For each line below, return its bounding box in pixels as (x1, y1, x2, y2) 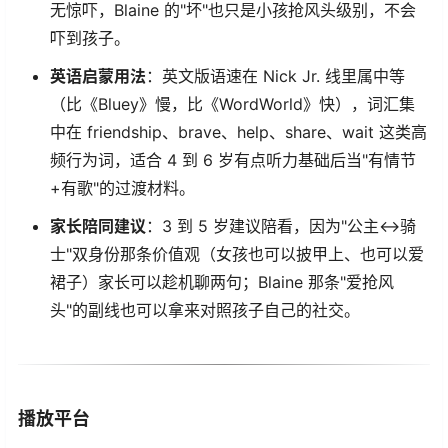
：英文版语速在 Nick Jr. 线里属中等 (146, 65, 405, 86)
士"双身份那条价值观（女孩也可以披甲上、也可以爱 (50, 243, 424, 264)
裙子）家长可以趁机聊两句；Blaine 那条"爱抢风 (50, 271, 394, 292)
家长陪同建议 (50, 215, 146, 236)
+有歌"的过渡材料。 (50, 177, 195, 198)
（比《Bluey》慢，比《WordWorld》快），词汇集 (50, 93, 415, 114)
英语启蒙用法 (50, 65, 146, 86)
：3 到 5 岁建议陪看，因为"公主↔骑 (146, 215, 416, 236)
